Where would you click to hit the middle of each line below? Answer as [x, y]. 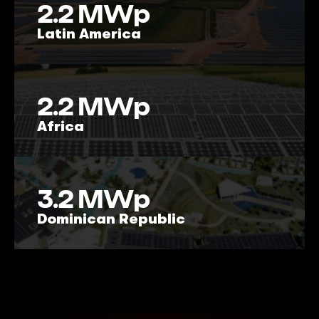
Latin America [89, 33]
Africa [61, 126]
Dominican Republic [111, 219]
